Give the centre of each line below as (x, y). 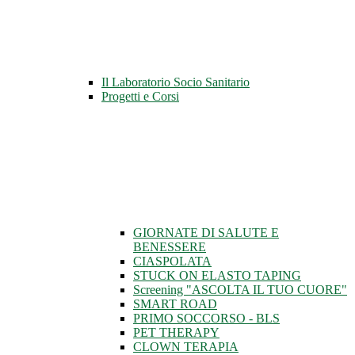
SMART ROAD (175, 304)
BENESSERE (170, 247)
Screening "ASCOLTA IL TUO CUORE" (240, 290)
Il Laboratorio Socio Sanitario (176, 82)
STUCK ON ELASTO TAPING (217, 276)
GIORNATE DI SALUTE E (206, 233)
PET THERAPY (176, 333)
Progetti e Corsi (140, 97)
